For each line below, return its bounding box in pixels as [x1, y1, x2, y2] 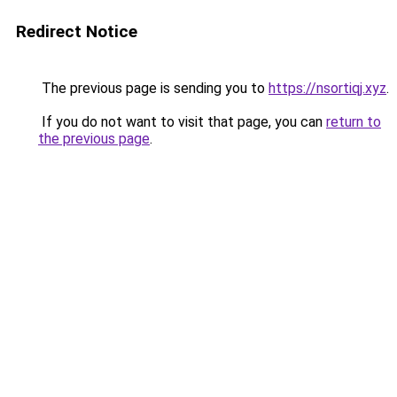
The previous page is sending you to [38, 80, 269, 97]
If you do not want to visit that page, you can [38, 113, 326, 130]
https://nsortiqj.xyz [269, 80, 386, 97]
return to [326, 113, 381, 130]
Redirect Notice [16, 21, 137, 42]
